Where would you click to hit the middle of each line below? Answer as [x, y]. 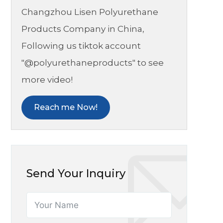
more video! [47, 80]
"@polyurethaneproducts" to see [93, 63]
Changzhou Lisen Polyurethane [90, 12]
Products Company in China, [83, 29]
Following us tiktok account [81, 46]
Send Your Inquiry [76, 173]
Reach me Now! [66, 107]
